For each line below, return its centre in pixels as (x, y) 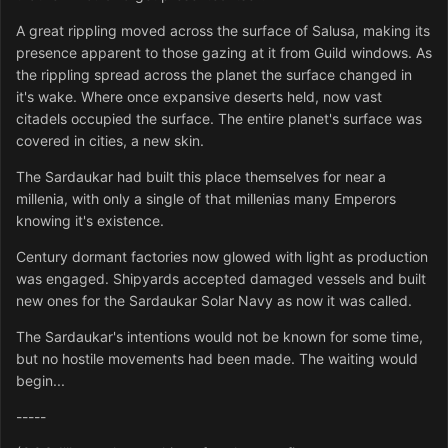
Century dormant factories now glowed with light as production (222, 257)
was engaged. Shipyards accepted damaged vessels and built (221, 279)
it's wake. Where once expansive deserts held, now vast (199, 97)
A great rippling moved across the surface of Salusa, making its (223, 31)
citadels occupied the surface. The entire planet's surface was (219, 119)
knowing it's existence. (90, 221)
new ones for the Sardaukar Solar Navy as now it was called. (214, 301)
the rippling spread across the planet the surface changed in (214, 75)
